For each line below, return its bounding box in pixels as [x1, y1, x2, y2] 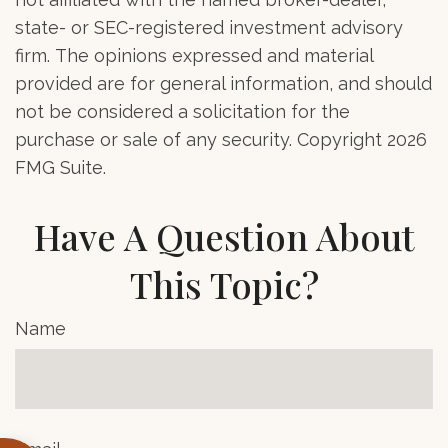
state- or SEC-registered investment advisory [15, 16, 403, 38]
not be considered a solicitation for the [15, 100, 350, 122]
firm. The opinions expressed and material [15, 44, 373, 66]
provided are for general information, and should [15, 72, 432, 94]
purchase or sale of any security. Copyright [15, 128, 387, 150]
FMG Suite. [15, 156, 106, 178]
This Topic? [129, 259, 319, 308]
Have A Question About [33, 211, 415, 260]
